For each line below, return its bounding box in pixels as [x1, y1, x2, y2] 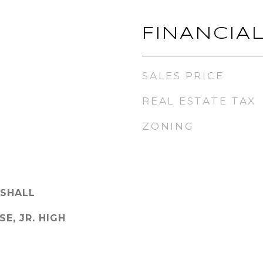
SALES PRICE [142, 70, 224, 82]
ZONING [142, 120, 194, 132]
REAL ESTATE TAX [142, 95, 256, 107]
